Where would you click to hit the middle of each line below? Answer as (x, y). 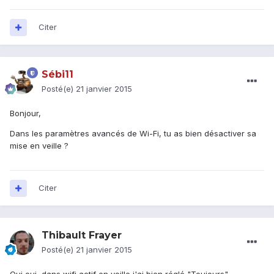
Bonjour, (25, 113)
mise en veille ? (39, 146)
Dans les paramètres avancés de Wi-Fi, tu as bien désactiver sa (133, 134)
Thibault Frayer (82, 235)
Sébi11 (57, 75)
